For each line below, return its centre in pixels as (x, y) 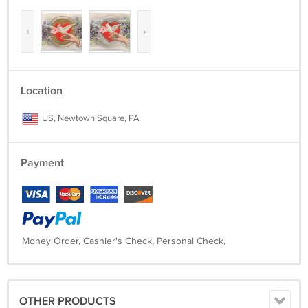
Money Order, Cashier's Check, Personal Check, (124, 241)
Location (42, 91)
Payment (42, 163)
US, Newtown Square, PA (90, 118)
